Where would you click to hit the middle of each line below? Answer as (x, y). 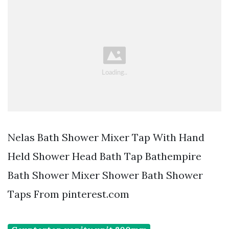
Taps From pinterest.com (68, 194)
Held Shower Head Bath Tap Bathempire (105, 156)
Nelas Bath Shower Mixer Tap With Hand (106, 138)
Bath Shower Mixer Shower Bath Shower (105, 175)
